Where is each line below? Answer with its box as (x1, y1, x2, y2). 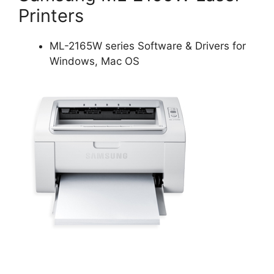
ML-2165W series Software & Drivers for (50, 39, 246, 52)
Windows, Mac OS (50, 54, 139, 67)
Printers (18, 4, 84, 26)
